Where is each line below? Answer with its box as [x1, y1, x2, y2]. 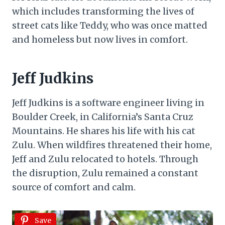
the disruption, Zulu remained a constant [12, 167, 198, 179]
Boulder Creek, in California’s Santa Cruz [12, 111, 193, 123]
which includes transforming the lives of [12, 6, 194, 18]
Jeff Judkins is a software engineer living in [12, 97, 204, 109]
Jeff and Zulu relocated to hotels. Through [12, 153, 198, 165]
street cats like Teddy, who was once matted [12, 20, 207, 32]
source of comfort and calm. [12, 181, 136, 193]
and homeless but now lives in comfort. [12, 34, 188, 46]
